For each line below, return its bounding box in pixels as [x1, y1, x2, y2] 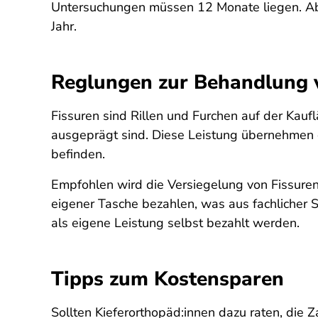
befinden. [51, 146, 109, 163]
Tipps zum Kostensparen [51, 265, 284, 292]
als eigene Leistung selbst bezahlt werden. [51, 214, 300, 231]
